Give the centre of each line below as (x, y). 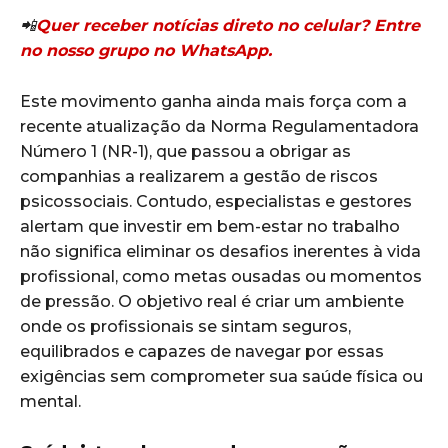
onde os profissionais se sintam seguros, (185, 327)
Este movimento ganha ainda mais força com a (213, 102)
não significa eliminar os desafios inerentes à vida (220, 252)
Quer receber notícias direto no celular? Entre (228, 26)
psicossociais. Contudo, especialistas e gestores (216, 202)
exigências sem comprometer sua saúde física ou (221, 377)
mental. (50, 402)
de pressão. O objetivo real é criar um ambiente (212, 302)
